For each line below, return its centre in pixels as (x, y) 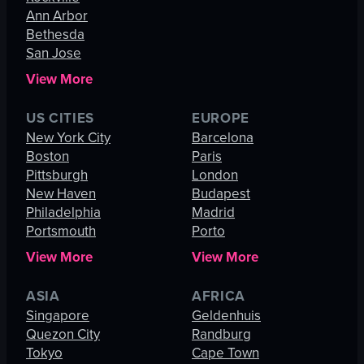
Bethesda (55, 35)
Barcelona (223, 138)
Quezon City (63, 335)
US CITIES (61, 119)
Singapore (58, 316)
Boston (48, 157)
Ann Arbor (57, 16)
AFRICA (219, 297)
